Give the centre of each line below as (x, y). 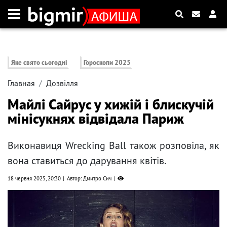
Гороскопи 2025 (107, 63)
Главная (21, 83)
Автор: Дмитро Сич (89, 179)
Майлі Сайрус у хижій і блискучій (111, 104)
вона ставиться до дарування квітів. (87, 161)
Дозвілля (62, 83)
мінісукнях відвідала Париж (96, 119)
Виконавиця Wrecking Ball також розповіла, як (113, 146)
